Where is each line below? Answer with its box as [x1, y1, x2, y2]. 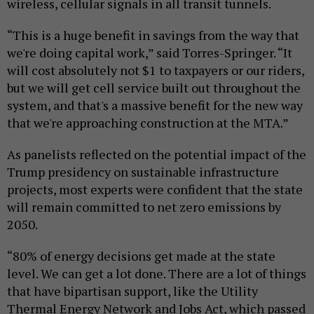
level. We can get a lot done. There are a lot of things [7, 265, 306, 282]
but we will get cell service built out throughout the [7, 79, 301, 97]
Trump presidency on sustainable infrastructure [7, 163, 279, 181]
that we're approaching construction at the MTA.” [7, 114, 289, 132]
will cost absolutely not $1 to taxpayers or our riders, [7, 62, 304, 79]
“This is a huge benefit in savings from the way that [7, 27, 299, 44]
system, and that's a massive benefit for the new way [7, 97, 303, 114]
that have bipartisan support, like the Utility [7, 282, 258, 300]
